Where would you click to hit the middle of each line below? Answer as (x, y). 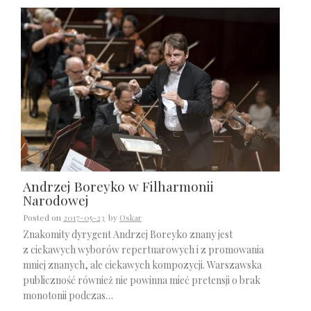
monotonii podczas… (68, 296)
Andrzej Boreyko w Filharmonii (118, 186)
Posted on (43, 218)
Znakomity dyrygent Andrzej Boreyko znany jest (128, 235)
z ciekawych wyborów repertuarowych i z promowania (143, 250)
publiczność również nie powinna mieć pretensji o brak (142, 280)
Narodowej (56, 200)
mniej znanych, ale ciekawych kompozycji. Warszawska (142, 265)
